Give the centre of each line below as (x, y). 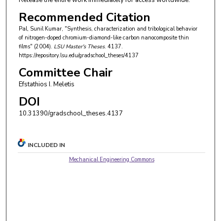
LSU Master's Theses (79, 47)
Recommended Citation (84, 18)
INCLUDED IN (47, 145)
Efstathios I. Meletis (46, 84)
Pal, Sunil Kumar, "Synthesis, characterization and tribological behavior (108, 29)
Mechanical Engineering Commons (111, 159)
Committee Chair (65, 72)
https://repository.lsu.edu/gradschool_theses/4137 (78, 56)
